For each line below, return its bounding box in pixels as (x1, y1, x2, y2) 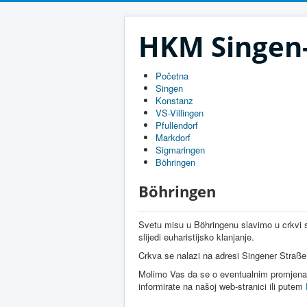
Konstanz (156, 94, 193, 107)
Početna (156, 69, 188, 82)
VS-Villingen (156, 106, 204, 119)
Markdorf (156, 131, 191, 144)
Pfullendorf (156, 119, 198, 132)
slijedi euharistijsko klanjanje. (138, 230, 254, 243)
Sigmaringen (156, 143, 205, 156)
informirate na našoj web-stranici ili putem (138, 280, 306, 293)
